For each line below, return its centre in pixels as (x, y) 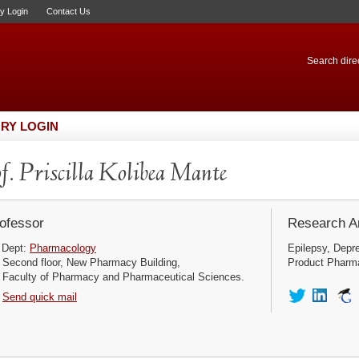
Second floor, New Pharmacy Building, (91, 262)
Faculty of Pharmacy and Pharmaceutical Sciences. (123, 277)
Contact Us (69, 11)
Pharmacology (63, 248)
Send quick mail (40, 296)
